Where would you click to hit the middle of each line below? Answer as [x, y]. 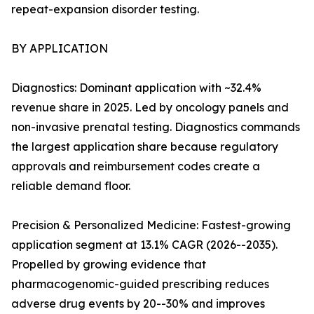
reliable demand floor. [71, 186]
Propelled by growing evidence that [109, 265]
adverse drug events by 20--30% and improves [138, 304]
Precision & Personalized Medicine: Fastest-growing [151, 225]
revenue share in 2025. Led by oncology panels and [150, 108]
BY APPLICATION [60, 49]
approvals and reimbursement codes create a [136, 166]
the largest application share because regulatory [145, 147]
